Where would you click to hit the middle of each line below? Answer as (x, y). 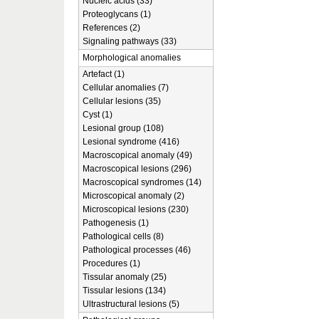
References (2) (111, 28)
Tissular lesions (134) (124, 291)
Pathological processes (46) (137, 250)
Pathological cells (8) (123, 236)
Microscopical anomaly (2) (134, 196)
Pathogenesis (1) (116, 223)
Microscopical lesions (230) (136, 209)
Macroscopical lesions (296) (137, 169)
